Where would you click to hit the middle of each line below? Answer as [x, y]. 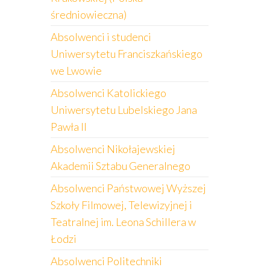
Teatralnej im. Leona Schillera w [123, 222]
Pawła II [68, 127]
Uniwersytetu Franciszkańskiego [126, 54]
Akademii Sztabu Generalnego [120, 166]
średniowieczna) [88, 14]
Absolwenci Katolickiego [108, 93]
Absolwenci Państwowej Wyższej [128, 188]
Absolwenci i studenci [101, 37]
